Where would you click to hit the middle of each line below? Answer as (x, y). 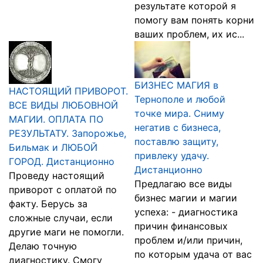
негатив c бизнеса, (178, 127)
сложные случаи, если (61, 218)
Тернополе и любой (180, 99)
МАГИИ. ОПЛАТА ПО (56, 119)
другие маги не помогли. (66, 232)
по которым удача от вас (193, 254)
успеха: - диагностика (186, 212)
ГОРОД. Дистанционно (62, 161)
